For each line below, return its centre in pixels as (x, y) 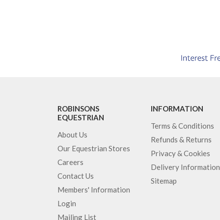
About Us (72, 134)
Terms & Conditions (182, 125)
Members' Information (94, 189)
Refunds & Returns (181, 139)
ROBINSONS (78, 108)
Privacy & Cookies (180, 153)
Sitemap (164, 180)
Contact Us (76, 176)
